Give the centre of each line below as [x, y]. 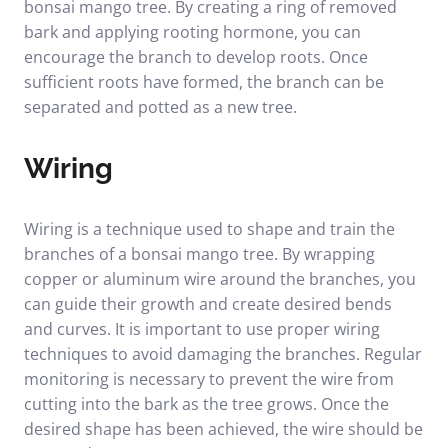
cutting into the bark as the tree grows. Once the [206, 404]
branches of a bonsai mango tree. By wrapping [199, 254]
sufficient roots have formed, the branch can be [204, 82]
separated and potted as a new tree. [160, 107]
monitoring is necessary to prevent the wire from [209, 379]
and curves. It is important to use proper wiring [202, 329]
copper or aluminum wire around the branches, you [220, 279]
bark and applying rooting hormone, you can [192, 32]
